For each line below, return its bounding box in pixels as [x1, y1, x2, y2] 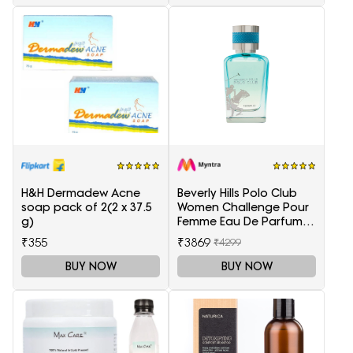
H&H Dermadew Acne [21, 186, 140, 201]
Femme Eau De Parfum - [177, 214, 310, 229]
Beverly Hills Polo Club [177, 186, 297, 201]
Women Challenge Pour [177, 200, 309, 215]
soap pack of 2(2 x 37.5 [21, 200, 152, 215]
